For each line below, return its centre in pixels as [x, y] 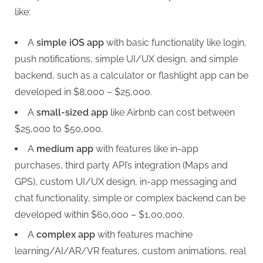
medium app [65, 149]
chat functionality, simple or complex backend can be [130, 198]
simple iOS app [70, 43]
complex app [66, 235]
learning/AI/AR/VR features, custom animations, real [130, 251]
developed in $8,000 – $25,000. [83, 92]
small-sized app [72, 112]
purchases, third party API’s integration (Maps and [121, 165]
